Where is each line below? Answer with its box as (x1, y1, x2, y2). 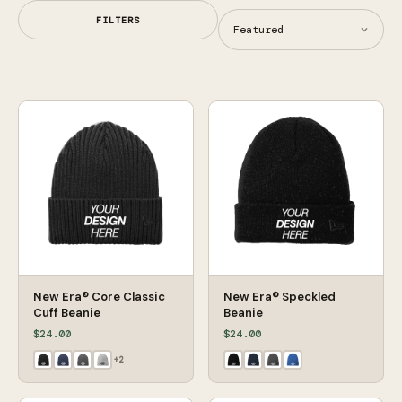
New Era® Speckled (223, 289, 336, 305)
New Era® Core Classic (33, 289, 165, 305)
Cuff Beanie (33, 305, 100, 321)
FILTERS (95, 13, 140, 26)
